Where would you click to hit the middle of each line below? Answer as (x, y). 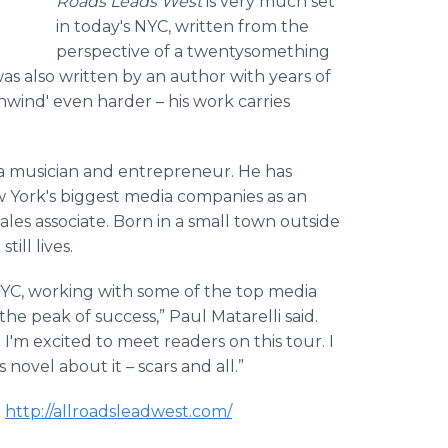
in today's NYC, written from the (182, 26)
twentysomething (258, 51)
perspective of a (121, 51)
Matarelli (246, 316)
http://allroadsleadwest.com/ (118, 411)
